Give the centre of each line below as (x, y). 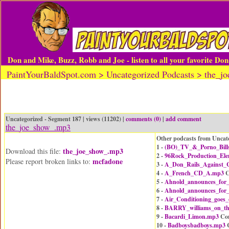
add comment (184, 119)
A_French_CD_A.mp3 (194, 173)
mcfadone (108, 161)
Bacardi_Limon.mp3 (192, 216)
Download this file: (34, 151)
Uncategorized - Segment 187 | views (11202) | (66, 119)
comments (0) (143, 119)
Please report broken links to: (49, 161)
